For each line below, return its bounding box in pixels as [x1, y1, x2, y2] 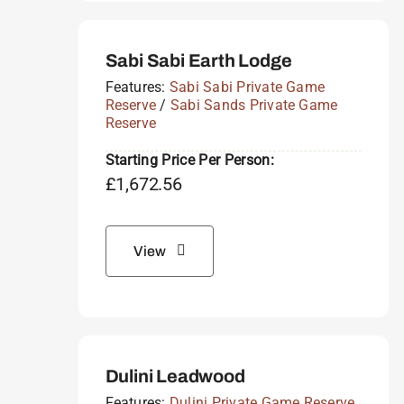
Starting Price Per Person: [105, 151, 274, 169]
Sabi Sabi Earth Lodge [105, 50, 292, 70]
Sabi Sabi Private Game [169, 78, 326, 96]
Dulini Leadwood [105, 365, 245, 386]
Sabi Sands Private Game [170, 96, 338, 114]
